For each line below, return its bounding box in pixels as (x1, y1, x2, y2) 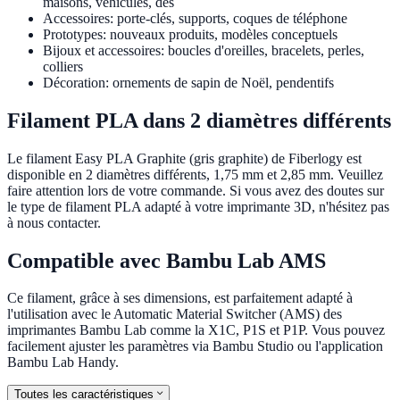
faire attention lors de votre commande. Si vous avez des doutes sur (7, 182, 384, 198)
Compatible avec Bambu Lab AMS (7, 248, 326, 272)
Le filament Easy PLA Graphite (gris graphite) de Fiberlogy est (7, 150, 362, 166)
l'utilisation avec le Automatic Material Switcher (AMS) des (7, 306, 342, 322)
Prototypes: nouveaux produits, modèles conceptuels (43, 26, 337, 42)
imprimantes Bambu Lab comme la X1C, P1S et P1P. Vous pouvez (7, 322, 385, 338)
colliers (43, 58, 83, 74)
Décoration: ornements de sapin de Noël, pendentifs (43, 74, 334, 90)
